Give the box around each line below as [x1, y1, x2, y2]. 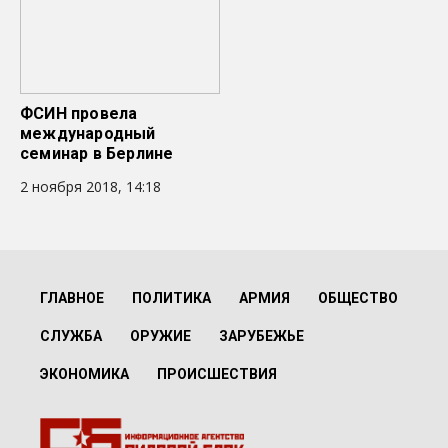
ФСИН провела [20, 104, 138, 123]
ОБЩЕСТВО [318, 290, 398, 306]
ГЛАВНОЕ [40, 290, 104, 306]
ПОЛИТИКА [132, 290, 211, 306]
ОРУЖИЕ [130, 328, 191, 344]
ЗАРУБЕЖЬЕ [219, 328, 304, 344]
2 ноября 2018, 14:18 [20, 177, 161, 196]
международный [20, 124, 156, 143]
